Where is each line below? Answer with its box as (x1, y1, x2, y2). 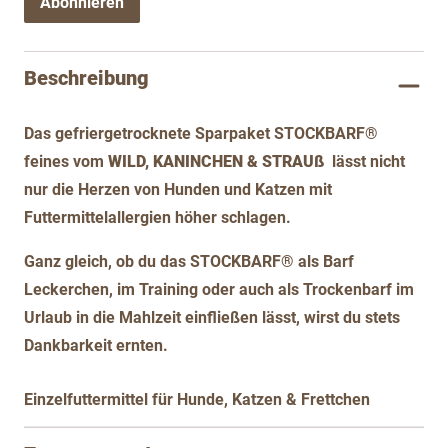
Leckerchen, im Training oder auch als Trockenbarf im (24, 280, 414, 300)
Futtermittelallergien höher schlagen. (24, 208, 291, 228)
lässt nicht (324, 152, 405, 172)
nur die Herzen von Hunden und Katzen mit (24, 180, 332, 200)
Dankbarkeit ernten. (24, 336, 168, 356)
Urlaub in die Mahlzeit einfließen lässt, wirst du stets (24, 308, 400, 328)
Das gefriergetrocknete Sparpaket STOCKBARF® (24, 124, 382, 144)
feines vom (24, 152, 108, 172)
